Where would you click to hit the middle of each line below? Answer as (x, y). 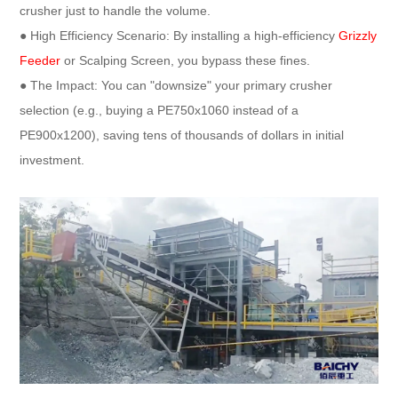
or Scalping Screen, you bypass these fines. (186, 61)
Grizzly (358, 36)
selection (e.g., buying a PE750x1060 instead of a (159, 111)
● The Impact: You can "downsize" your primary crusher (176, 86)
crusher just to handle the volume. (115, 11)
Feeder (40, 61)
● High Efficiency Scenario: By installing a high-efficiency (179, 36)
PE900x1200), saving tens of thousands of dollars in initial (182, 135)
